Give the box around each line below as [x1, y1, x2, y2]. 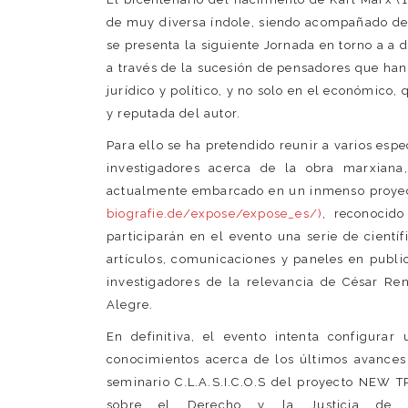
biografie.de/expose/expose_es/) [107, 207, 323, 221]
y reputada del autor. [107, 107, 241, 121]
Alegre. [107, 298, 154, 312]
